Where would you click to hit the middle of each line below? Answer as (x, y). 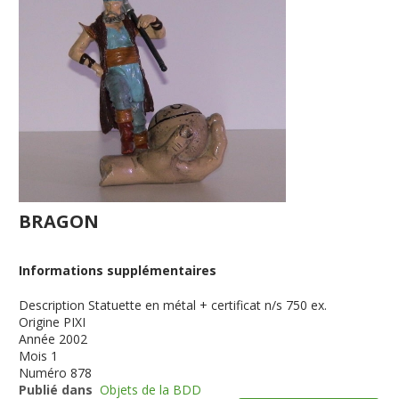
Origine (40, 322)
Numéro (43, 373)
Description (52, 305)
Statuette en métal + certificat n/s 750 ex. (208, 305)
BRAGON (59, 221)
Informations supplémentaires (118, 270)
